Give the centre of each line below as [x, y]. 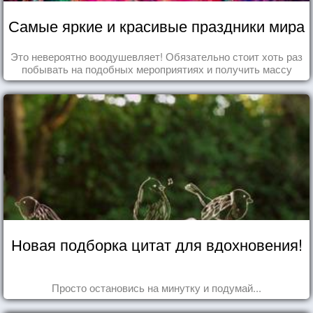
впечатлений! [156, 81]
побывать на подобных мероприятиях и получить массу [156, 68]
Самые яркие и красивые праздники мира [156, 25]
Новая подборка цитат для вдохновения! [156, 244]
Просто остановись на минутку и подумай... [156, 287]
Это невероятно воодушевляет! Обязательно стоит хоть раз [156, 56]
